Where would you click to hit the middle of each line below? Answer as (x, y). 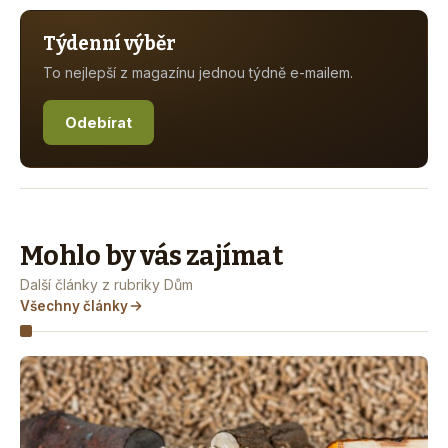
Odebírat (98, 122)
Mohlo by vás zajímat (151, 255)
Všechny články (74, 305)
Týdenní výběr (109, 43)
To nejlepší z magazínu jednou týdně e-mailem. (198, 72)
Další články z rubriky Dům (106, 284)
